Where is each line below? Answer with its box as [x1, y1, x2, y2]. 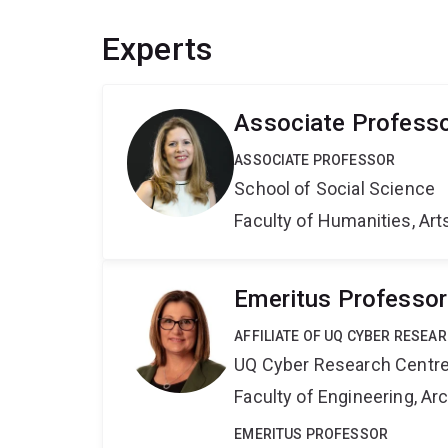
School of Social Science [234, 178, 436, 200]
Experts [102, 30, 213, 69]
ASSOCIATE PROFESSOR [234, 152, 396, 169]
